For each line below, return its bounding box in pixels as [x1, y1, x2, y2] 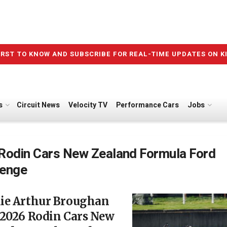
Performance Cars [116, 100, 179, 110]
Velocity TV [68, 100, 107, 110]
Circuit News [17, 100, 60, 110]
